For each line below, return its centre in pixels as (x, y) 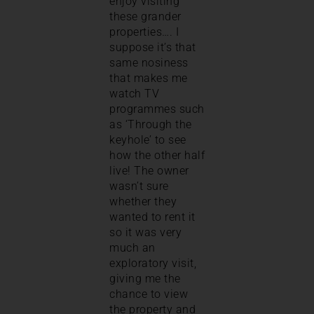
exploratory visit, (153, 263)
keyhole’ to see (148, 139)
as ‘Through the (151, 124)
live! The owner (149, 170)
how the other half (157, 155)
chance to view (149, 294)
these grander (145, 16)
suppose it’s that (153, 47)
